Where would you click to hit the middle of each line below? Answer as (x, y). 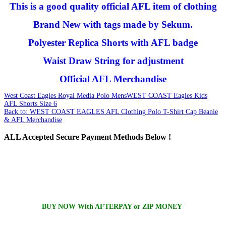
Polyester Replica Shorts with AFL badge (113, 42)
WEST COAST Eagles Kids (167, 95)
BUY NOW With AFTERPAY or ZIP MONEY (113, 207)
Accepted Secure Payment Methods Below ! (96, 137)
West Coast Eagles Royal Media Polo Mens (65, 95)
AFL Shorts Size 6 (31, 103)
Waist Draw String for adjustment (113, 61)
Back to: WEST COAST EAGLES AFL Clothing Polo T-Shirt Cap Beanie (111, 111)
